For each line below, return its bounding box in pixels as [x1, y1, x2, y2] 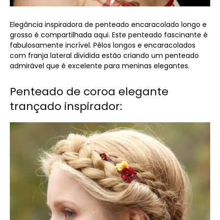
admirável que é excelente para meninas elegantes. [10, 61, 190, 71]
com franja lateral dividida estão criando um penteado [10, 51, 199, 60]
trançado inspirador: [10, 99, 122, 114]
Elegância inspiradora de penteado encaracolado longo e [10, 20, 207, 29]
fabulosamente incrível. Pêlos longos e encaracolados [10, 40, 195, 50]
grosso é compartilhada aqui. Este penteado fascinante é [10, 30, 208, 40]
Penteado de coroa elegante [10, 84, 168, 99]
